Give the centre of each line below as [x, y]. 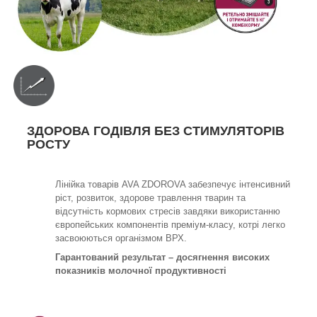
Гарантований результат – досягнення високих [162, 257]
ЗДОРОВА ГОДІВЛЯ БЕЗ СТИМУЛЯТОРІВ [156, 131]
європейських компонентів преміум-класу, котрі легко [170, 224]
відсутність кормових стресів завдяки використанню [168, 211]
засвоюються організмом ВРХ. [121, 238]
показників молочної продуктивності [141, 270]
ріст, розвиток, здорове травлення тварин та [150, 197]
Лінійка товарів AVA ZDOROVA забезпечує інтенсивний [173, 184]
